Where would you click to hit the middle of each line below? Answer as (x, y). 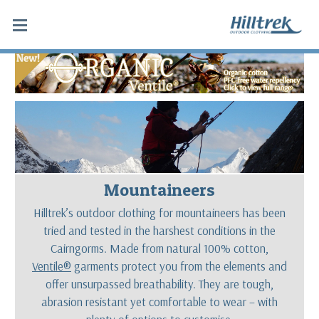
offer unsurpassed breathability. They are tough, (159, 283)
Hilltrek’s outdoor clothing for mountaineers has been (159, 212)
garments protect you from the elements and (179, 266)
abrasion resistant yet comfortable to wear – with (159, 301)
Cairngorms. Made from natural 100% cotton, (159, 248)
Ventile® (52, 266)
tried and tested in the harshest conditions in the (159, 230)
